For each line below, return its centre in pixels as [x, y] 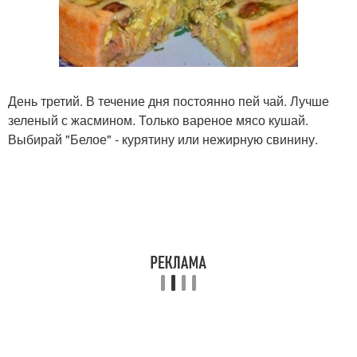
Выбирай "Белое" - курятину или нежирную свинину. [163, 139]
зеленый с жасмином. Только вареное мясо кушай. [158, 120]
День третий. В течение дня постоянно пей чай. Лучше [169, 101]
